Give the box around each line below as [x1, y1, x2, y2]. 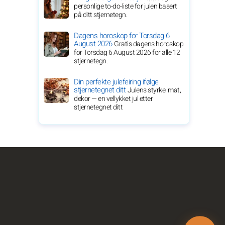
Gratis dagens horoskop [114, 39, 183, 49]
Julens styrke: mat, [127, 85, 181, 95]
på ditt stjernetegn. [74, 10, 127, 20]
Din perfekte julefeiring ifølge [74, 76, 159, 87]
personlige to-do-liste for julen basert [74, 1, 177, 12]
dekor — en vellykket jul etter [74, 93, 153, 104]
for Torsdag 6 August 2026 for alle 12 [74, 47, 180, 58]
